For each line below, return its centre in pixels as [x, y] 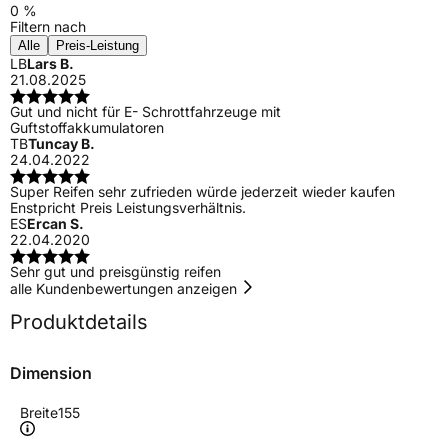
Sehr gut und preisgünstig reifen [115, 271]
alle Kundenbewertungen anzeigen [125, 288]
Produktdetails [79, 321]
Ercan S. [55, 223]
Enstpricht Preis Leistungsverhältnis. [128, 207]
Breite [39, 412]
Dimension [51, 372]
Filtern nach [48, 26]
